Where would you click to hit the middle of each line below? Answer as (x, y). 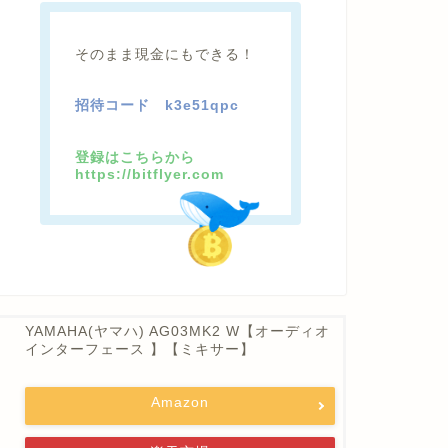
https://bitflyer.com (150, 174)
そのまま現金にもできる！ (165, 54)
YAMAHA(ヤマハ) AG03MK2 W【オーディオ (177, 332)
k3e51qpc (202, 106)
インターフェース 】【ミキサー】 (139, 350)
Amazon (179, 402)
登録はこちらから (143, 157)
